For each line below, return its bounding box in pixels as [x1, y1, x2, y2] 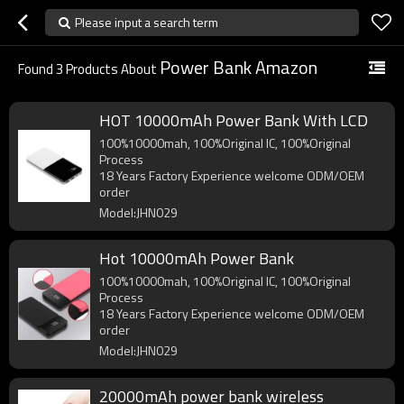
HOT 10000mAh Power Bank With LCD [99, 108, 368, 133]
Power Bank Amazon [160, 53, 317, 81]
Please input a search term [75, 13, 218, 32]
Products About [63, 59, 160, 79]
